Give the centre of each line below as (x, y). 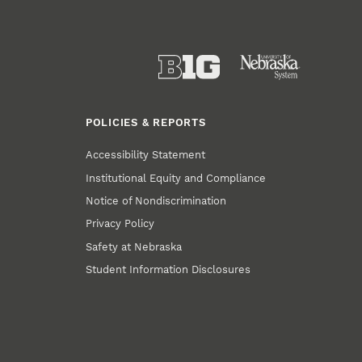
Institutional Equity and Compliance (176, 178)
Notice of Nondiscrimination (156, 201)
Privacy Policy (120, 224)
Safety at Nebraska (134, 246)
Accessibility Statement (146, 155)
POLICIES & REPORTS (145, 122)
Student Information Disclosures (168, 269)
